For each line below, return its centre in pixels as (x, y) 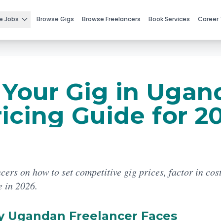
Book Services (169, 19)
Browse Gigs (55, 19)
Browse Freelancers (111, 19)
